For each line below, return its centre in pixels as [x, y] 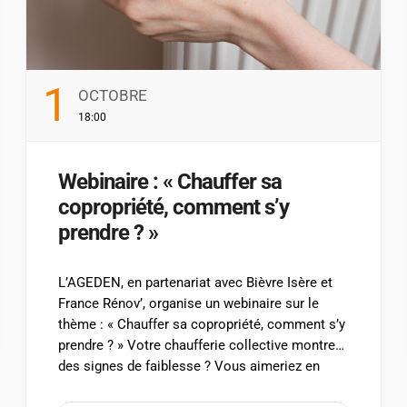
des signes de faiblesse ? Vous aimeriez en [189, 367]
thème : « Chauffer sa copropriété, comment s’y [202, 325]
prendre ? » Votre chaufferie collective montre [197, 346]
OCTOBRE [112, 96]
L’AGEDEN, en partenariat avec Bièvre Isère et [196, 283]
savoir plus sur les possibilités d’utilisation [189, 387]
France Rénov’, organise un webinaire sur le [189, 304]
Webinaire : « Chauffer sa [170, 182]
